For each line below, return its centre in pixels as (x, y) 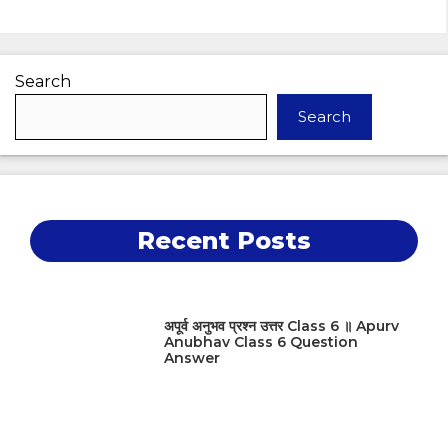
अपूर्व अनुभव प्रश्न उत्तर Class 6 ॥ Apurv (282, 325)
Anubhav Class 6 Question (261, 341)
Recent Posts (224, 241)
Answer (192, 357)
